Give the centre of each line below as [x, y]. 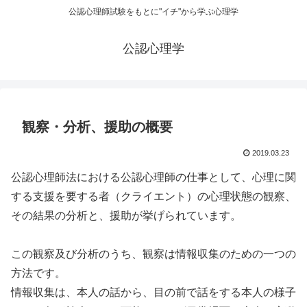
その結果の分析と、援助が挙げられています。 [126, 216]
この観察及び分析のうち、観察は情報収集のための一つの [153, 254]
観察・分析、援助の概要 [97, 127]
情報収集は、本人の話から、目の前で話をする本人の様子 [153, 293]
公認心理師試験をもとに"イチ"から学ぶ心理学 [153, 12]
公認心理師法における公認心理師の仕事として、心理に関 [153, 177]
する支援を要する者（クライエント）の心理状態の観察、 [153, 197]
